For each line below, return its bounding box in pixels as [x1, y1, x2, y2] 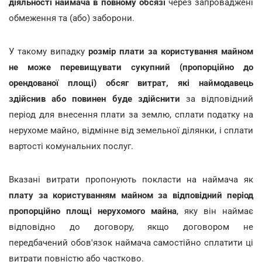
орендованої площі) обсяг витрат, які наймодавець [9, 77, 253, 88]
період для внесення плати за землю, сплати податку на [9, 109, 253, 120]
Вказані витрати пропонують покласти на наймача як [9, 174, 253, 185]
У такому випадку [9, 46, 88, 57]
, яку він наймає [177, 205, 253, 216]
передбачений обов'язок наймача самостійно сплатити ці [9, 237, 253, 248]
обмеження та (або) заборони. [9, 12, 135, 23]
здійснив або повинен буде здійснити [9, 93, 186, 104]
